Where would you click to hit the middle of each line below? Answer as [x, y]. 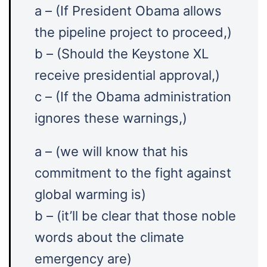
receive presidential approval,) [127, 75]
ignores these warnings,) [111, 118]
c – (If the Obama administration [133, 97]
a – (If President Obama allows [128, 11]
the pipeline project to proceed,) [133, 32]
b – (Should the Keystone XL [122, 54]
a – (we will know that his [111, 151]
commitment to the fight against [133, 173]
